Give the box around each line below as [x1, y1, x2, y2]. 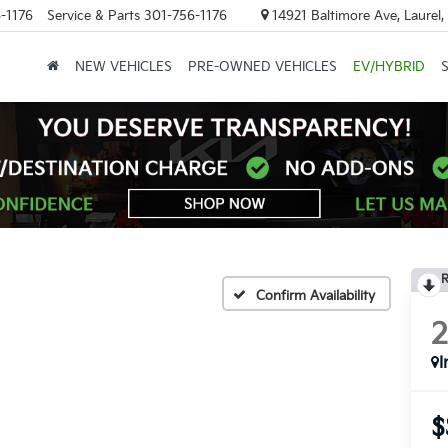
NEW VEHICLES [74, 59, 172, 76]
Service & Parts [46, 7, 140, 24]
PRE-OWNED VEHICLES [187, 59, 337, 76]
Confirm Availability [256, 287, 375, 304]
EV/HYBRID [352, 59, 425, 76]
